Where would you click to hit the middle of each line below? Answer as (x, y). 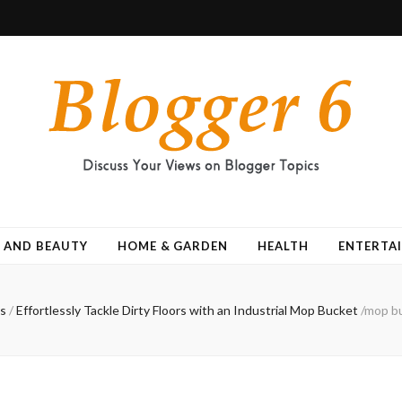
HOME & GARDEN (173, 246)
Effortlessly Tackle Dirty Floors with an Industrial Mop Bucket (187, 310)
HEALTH (284, 246)
